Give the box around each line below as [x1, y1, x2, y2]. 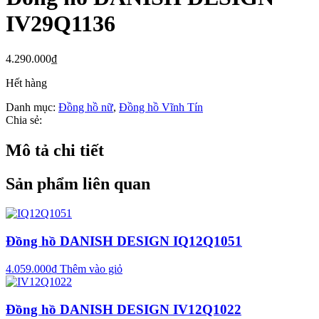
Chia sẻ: [6, 113, 42, 126]
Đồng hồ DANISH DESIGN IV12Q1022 [6, 301, 241, 317]
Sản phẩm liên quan [6, 174, 150, 193]
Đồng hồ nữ [58, 100, 113, 113]
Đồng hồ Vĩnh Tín [119, 100, 203, 113]
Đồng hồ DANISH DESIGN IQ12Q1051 [6, 234, 242, 249]
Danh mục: [6, 100, 58, 113]
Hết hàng [6, 76, 47, 89]
